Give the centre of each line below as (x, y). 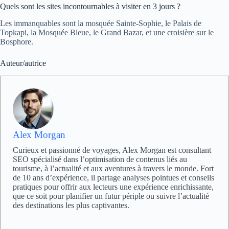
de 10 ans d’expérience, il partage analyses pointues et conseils (113, 177)
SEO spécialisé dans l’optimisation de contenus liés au (100, 159)
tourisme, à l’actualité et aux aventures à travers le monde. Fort (113, 168)
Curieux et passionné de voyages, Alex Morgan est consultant (112, 150)
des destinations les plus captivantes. (71, 205)
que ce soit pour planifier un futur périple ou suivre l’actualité (111, 196)
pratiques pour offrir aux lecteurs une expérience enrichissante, (113, 187)
